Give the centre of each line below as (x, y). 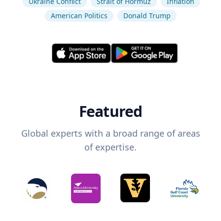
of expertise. (110, 147)
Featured (110, 111)
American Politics (79, 16)
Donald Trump (147, 16)
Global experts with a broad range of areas (110, 133)
